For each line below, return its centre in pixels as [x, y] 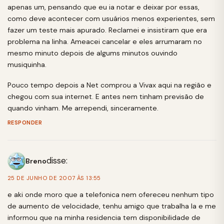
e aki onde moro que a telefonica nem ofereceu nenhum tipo [111, 194]
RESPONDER [25, 122]
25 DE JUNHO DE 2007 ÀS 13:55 [54, 178]
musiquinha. [27, 64]
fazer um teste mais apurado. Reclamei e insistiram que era [107, 30]
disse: [57, 161]
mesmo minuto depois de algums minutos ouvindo [92, 53]
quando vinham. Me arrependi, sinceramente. [83, 108]
